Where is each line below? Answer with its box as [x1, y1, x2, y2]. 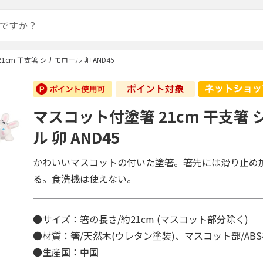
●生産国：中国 [33, 245, 99, 259]
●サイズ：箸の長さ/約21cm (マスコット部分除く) [33, 212, 249, 226]
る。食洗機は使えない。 [33, 171, 137, 186]
